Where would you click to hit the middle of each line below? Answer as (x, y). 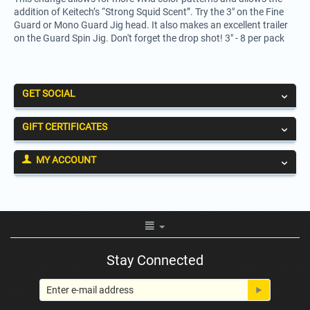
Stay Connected (155, 260)
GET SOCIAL (49, 93)
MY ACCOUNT (66, 159)
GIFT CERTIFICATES (65, 126)
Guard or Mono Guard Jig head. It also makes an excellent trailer (151, 25)
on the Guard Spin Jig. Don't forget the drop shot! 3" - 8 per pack (149, 38)
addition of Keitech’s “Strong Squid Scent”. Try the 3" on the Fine (149, 11)
